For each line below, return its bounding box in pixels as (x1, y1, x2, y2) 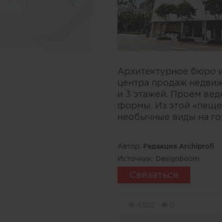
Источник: (117, 155, 156, 163)
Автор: (117, 142, 143, 150)
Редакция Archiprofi (143, 142, 214, 150)
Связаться (129, 169, 178, 180)
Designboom (156, 155, 199, 163)
